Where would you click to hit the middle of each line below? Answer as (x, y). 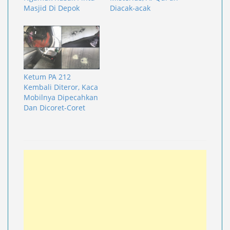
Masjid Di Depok (52, 8)
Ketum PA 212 (47, 76)
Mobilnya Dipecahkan (61, 97)
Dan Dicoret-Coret (54, 107)
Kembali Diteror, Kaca (61, 87)
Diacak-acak (130, 8)
